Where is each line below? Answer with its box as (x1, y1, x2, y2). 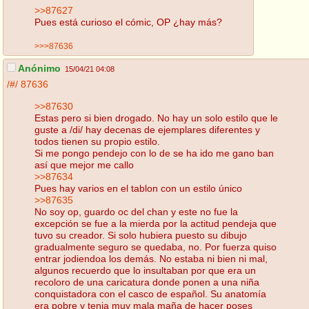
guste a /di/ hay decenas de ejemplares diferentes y (34, 123, 260, 135)
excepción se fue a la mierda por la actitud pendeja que (34, 217, 277, 229)
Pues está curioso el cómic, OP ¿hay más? (34, 16, 222, 28)
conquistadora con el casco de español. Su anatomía (34, 288, 266, 299)
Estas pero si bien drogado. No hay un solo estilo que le (34, 112, 278, 123)
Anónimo (16, 63, 61, 74)
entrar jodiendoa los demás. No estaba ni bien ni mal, (34, 252, 268, 264)
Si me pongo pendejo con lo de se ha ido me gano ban (34, 147, 274, 159)
